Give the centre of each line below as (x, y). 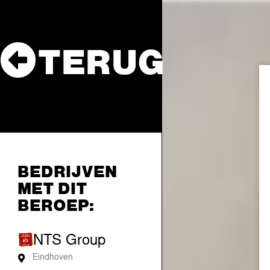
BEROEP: (56, 205)
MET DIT (53, 188)
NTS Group (69, 242)
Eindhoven (52, 258)
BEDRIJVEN (68, 171)
